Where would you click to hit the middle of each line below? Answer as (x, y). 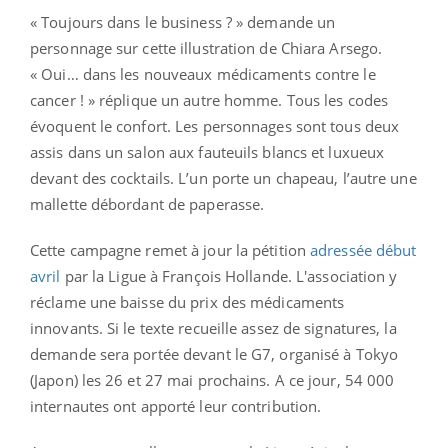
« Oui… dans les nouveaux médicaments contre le (203, 73)
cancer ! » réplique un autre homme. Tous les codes (209, 99)
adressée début (363, 249)
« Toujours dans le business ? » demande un (183, 21)
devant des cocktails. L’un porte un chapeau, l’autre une (223, 177)
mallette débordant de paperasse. (147, 203)
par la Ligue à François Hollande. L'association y (229, 275)
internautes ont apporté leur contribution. (176, 405)
